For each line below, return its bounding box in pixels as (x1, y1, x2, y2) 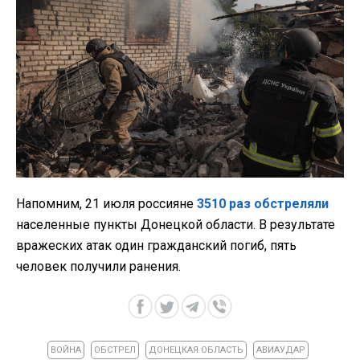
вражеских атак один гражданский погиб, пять (16, 238, 297, 254)
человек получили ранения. (16, 259, 181, 275)
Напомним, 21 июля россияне (16, 196, 197, 212)
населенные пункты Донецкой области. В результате (16, 217, 335, 233)
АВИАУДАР (256, 345, 305, 356)
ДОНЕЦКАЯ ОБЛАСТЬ (149, 345, 243, 356)
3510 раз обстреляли (197, 196, 329, 212)
